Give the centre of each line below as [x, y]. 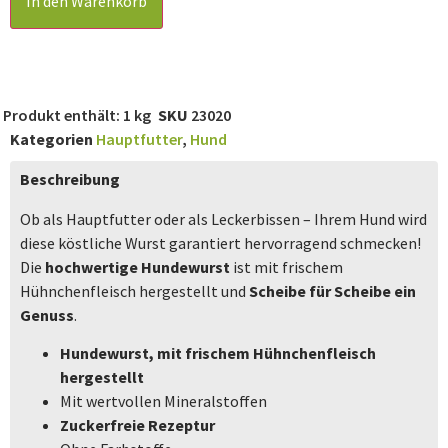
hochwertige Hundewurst [139, 267]
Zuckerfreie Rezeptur [137, 425]
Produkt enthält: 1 [68, 115]
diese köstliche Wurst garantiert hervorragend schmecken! [220, 243]
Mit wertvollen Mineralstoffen [163, 401]
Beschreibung [70, 179]
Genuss [47, 315]
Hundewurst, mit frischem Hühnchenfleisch [218, 353]
